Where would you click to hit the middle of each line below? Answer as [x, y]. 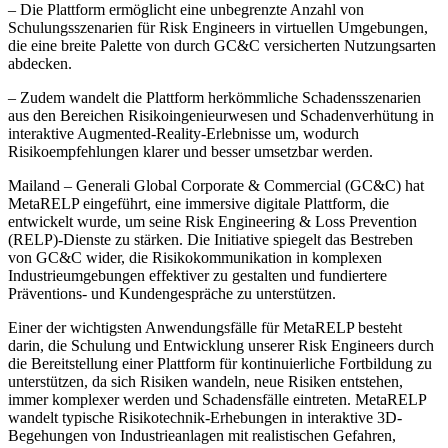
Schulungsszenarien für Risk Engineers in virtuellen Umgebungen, [218, 27]
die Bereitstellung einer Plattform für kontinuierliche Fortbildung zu [220, 363]
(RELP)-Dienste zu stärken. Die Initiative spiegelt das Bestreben [210, 239]
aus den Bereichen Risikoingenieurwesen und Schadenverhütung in [221, 115]
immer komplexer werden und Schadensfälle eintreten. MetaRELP [217, 399]
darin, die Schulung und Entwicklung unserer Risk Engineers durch [221, 345]
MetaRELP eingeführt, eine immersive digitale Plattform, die [198, 203]
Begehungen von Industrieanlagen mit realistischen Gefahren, [202, 435]
